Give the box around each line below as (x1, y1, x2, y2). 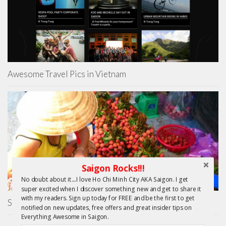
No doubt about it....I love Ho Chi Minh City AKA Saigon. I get (21, 175, 188, 184)
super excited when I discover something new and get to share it (21, 184, 201, 193)
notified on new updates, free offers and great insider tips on (21, 203, 192, 212)
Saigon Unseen (8, 197, 63, 208)
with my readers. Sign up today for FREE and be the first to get (21, 194, 195, 202)
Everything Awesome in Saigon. (21, 212, 109, 221)
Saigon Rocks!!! (81, 162, 145, 175)
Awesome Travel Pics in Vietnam (8, 69, 126, 80)
